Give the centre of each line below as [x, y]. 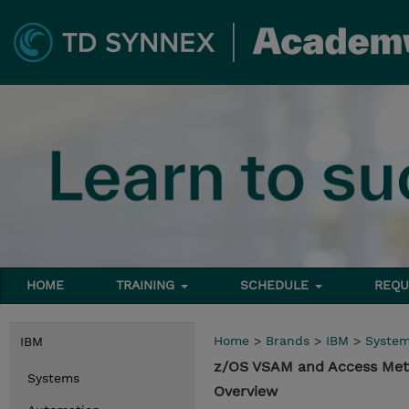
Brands [288, 341]
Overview [246, 391]
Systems [53, 378]
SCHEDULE [277, 285]
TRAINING [148, 285]
